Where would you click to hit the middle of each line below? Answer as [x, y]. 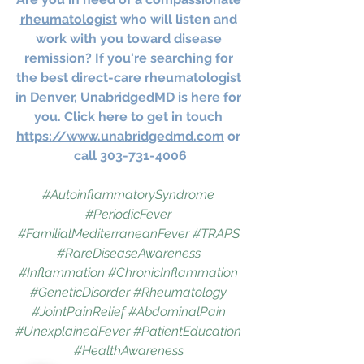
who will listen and [178, 19]
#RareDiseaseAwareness [128, 253]
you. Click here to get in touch [130, 116]
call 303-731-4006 [130, 155]
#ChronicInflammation [173, 272]
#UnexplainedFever [73, 331]
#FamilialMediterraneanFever [103, 233]
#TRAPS [216, 233]
